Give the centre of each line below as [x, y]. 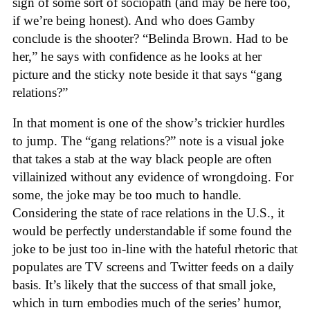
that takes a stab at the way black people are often [142, 159]
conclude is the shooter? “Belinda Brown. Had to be [150, 38]
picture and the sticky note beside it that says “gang [147, 74]
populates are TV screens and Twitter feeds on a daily [153, 267]
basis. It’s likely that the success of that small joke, [144, 285]
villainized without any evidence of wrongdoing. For [153, 177]
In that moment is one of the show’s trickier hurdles [148, 123]
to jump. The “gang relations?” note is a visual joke [148, 141]
